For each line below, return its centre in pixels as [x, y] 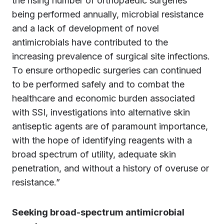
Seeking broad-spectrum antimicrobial [98, 212]
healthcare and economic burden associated [103, 98]
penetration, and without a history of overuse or [110, 168]
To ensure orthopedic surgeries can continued [107, 70]
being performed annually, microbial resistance [108, 14]
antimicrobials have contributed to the [90, 42]
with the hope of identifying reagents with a [102, 140]
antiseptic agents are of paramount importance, [110, 126]
